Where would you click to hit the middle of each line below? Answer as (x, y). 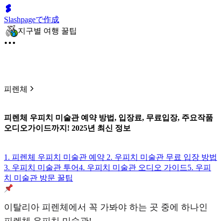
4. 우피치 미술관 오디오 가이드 (133, 167)
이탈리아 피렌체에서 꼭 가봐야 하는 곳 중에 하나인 (106, 207)
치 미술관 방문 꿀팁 (38, 178)
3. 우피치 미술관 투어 (41, 167)
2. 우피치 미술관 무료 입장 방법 (162, 157)
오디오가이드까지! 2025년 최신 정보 (67, 128)
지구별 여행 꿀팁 (47, 31)
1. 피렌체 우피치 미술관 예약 (55, 157)
